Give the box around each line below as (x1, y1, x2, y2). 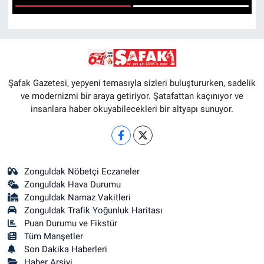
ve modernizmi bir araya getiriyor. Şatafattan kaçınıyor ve (21, 90, 243, 101)
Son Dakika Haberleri (24, 243, 108, 255)
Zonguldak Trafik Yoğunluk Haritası (24, 204, 163, 216)
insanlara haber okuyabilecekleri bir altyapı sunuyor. (31, 103, 233, 114)
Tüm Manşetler (24, 230, 84, 242)
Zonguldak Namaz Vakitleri (24, 192, 131, 203)
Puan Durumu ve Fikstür (24, 217, 118, 229)
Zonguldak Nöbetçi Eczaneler (24, 166, 140, 177)
